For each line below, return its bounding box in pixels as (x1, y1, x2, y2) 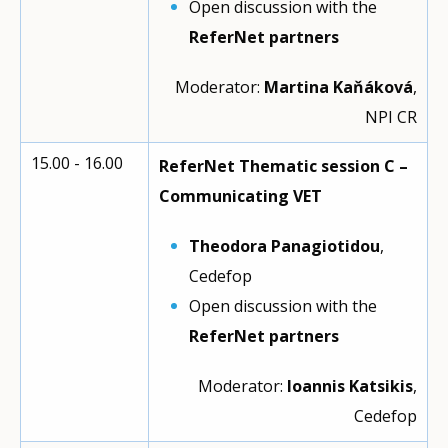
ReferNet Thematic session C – (159, 155, 408, 177)
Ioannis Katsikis (287, 375, 413, 397)
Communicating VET (159, 185, 322, 207)
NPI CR (365, 106, 417, 128)
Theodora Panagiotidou (189, 235, 380, 257)
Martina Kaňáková (264, 76, 413, 98)
